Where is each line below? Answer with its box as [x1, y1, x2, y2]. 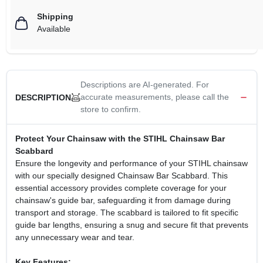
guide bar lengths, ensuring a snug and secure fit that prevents [15, 220, 248, 230]
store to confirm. [80, 104, 141, 114]
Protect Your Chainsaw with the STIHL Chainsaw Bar [15, 134, 225, 144]
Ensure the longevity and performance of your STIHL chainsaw [15, 159, 248, 168]
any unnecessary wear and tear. [15, 232, 134, 242]
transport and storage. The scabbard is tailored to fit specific [15, 208, 238, 218]
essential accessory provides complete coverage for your [15, 183, 227, 193]
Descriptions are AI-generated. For [80, 80, 209, 90]
